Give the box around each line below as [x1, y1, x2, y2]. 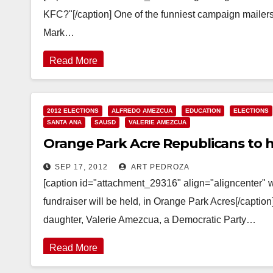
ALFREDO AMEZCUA [112, 107, 172, 114]
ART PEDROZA [129, 163, 190, 171]
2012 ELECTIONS [47, 107, 99, 114]
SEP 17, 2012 [55, 163, 108, 171]
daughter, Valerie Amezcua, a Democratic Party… [43, 214, 256, 225]
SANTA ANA [47, 119, 82, 126]
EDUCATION [185, 107, 221, 114]
